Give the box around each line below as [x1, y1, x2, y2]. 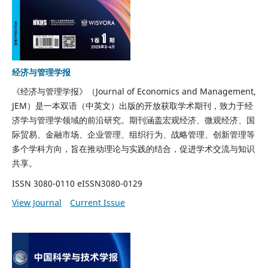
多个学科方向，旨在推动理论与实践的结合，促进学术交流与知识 [11, 142, 255, 154]
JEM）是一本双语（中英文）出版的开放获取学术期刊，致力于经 [11, 99, 253, 111]
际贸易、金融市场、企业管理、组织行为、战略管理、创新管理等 [11, 128, 255, 140]
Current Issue [69, 196, 125, 208]
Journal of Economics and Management [95, 85, 254, 97]
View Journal [11, 196, 62, 208]
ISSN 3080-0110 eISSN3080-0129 [11, 177, 142, 189]
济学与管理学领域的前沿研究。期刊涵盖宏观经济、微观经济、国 [11, 114, 255, 126]
